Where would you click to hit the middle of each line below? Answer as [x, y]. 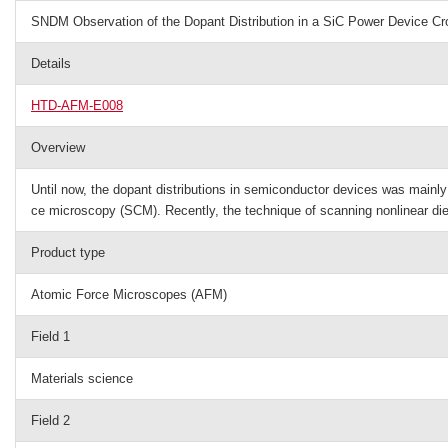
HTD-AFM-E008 [77, 105]
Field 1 [50, 336]
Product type [68, 252]
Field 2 [50, 420]
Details [51, 63]
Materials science [82, 378]
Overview [58, 147]
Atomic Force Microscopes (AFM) [129, 294]
